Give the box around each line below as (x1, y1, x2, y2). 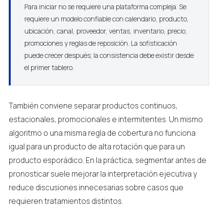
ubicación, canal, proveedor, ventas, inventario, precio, (24, 26, 187, 36)
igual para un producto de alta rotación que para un (8, 142, 185, 152)
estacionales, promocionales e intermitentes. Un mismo (8, 114, 203, 125)
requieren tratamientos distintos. (8, 196, 123, 206)
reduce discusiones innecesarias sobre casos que (8, 182, 183, 193)
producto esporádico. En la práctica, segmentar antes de (8, 155, 206, 165)
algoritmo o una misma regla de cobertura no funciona (8, 128, 196, 138)
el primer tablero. (24, 63, 74, 72)
